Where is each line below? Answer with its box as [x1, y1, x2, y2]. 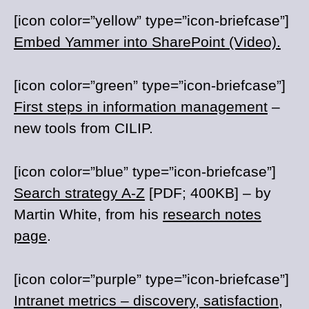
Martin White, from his [14, 206, 163, 222]
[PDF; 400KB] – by [145, 185, 271, 201]
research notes [163, 206, 261, 222]
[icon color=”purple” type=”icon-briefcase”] [14, 271, 289, 287]
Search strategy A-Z [14, 185, 145, 201]
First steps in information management [14, 99, 268, 114]
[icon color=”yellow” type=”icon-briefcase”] [14, 12, 289, 28]
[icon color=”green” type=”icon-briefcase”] [14, 77, 286, 93]
